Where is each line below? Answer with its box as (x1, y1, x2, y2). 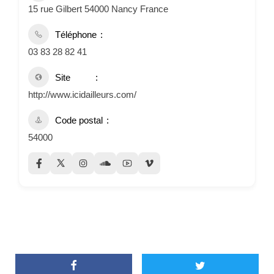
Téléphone (55, 29, 97, 40)
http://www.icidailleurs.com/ (28, 89, 136, 100)
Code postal (55, 114, 103, 125)
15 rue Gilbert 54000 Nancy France (28, 3, 168, 14)
